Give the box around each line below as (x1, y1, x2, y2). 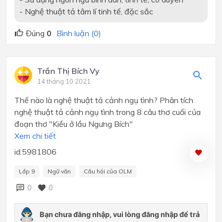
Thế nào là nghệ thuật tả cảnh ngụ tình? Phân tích (14, 95, 193, 105)
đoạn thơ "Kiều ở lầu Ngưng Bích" (14, 118, 133, 129)
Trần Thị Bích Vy (37, 65, 100, 76)
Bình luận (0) (56, 28, 101, 38)
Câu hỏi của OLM (84, 167, 132, 175)
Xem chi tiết (14, 130, 56, 141)
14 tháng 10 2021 (37, 77, 91, 85)
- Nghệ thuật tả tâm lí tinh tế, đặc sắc (19, 6, 153, 17)
